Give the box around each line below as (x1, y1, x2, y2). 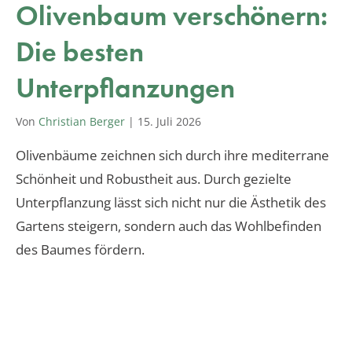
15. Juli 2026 (137, 113, 201, 129)
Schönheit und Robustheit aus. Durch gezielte (16, 169, 291, 188)
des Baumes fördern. (16, 240, 145, 258)
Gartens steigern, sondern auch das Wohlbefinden (16, 216, 321, 235)
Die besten (16, 33, 144, 70)
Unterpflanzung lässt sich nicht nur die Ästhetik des (16, 192, 326, 211)
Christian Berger (38, 113, 125, 129)
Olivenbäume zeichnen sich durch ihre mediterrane (16, 145, 329, 164)
